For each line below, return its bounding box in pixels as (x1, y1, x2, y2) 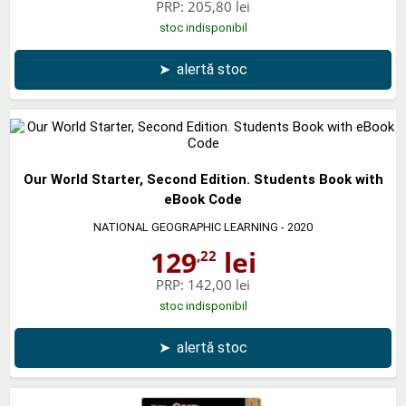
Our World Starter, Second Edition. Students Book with (23, 170, 383, 188)
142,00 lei (188, 275, 250, 294)
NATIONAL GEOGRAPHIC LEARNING (93, 219, 278, 234)
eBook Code (164, 190, 242, 208)
